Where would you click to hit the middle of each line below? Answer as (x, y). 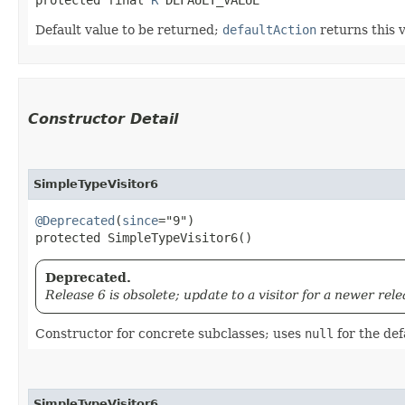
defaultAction (269, 29)
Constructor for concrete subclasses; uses (170, 333)
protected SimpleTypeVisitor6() (144, 237)
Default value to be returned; (129, 29)
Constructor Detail (103, 118)
